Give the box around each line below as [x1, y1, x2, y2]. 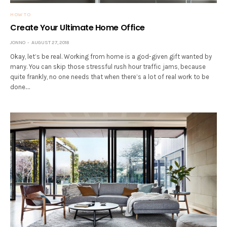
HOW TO [10, 12, 30, 18]
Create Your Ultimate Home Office [10, 22, 145, 34]
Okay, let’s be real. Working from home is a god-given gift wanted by [10, 53, 212, 61]
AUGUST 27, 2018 [31, 40, 69, 46]
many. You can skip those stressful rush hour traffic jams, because [10, 63, 206, 71]
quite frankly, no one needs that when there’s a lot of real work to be [10, 73, 210, 81]
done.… [10, 83, 30, 91]
